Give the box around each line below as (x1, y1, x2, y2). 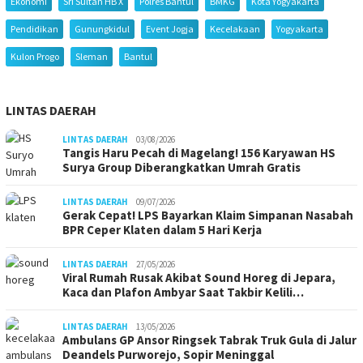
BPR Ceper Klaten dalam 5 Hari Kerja (62, 222, 262, 237)
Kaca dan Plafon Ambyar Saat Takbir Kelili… (62, 284, 304, 300)
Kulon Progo (11, 50, 59, 62)
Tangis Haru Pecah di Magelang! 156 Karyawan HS (62, 145, 335, 160)
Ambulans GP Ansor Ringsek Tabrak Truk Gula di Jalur (62, 332, 357, 348)
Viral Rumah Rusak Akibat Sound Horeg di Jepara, (62, 270, 335, 285)
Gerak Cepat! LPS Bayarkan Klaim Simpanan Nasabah (62, 207, 353, 223)
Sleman (75, 50, 108, 62)
